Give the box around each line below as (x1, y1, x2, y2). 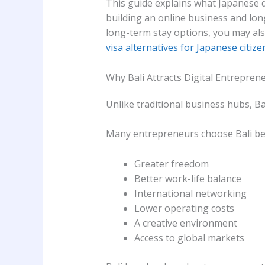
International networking (134, 186, 247, 200)
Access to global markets (134, 231, 244, 244)
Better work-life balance (134, 172, 241, 185)
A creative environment (134, 216, 237, 230)
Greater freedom (134, 157, 209, 170)
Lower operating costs (134, 201, 234, 215)
